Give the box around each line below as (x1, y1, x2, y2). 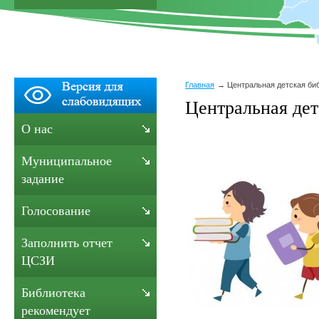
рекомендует (21, 303, 90, 318)
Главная (185, 80, 214, 89)
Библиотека (21, 286, 85, 300)
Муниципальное (21, 154, 112, 168)
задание (21, 172, 64, 186)
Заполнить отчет (21, 236, 113, 250)
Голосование (21, 204, 90, 218)
